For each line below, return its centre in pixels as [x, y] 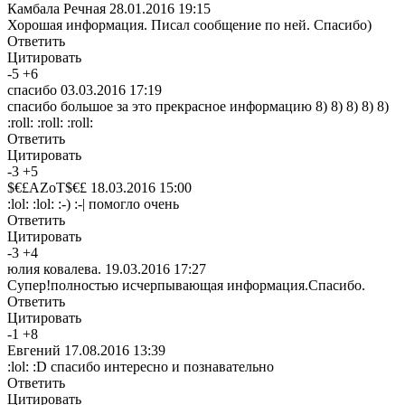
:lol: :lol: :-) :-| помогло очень [93, 203]
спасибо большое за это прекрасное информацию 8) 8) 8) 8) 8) [198, 106]
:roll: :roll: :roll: [50, 122]
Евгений [34, 350]
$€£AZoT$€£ [47, 187]
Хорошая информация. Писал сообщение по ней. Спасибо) [189, 24]
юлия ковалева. [54, 268]
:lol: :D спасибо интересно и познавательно [141, 366]
